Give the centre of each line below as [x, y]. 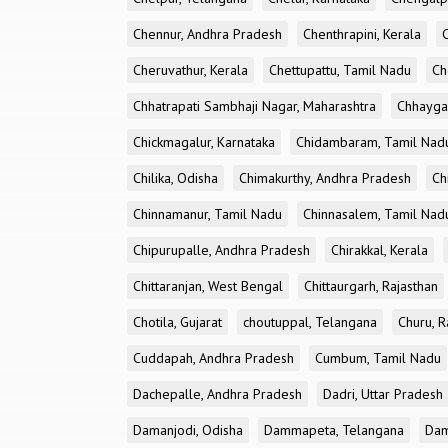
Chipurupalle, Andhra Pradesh [221, 250]
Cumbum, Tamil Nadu [378, 358]
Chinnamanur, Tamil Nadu [207, 214]
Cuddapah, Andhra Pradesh [213, 358]
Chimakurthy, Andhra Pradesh [325, 178]
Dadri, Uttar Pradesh [383, 394]
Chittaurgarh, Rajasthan [371, 286]
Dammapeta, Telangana [334, 430]
